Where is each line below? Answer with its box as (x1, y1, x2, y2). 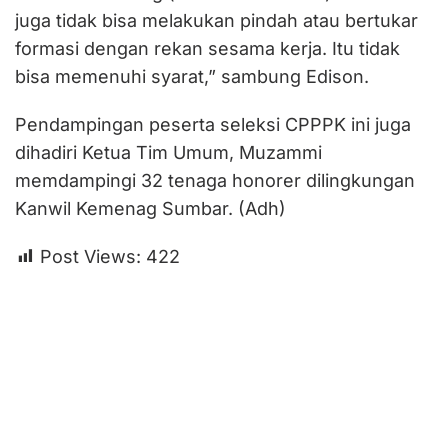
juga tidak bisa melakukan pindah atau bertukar (15, 9, 418, 31)
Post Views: (40, 245, 141, 267)
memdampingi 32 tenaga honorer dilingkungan (15, 169, 415, 191)
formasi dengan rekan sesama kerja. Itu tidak (15, 37, 400, 59)
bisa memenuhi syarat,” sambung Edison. (15, 65, 369, 87)
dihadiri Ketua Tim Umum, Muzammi (15, 141, 322, 163)
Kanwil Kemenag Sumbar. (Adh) (15, 197, 286, 219)
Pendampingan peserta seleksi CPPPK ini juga (15, 113, 411, 135)
